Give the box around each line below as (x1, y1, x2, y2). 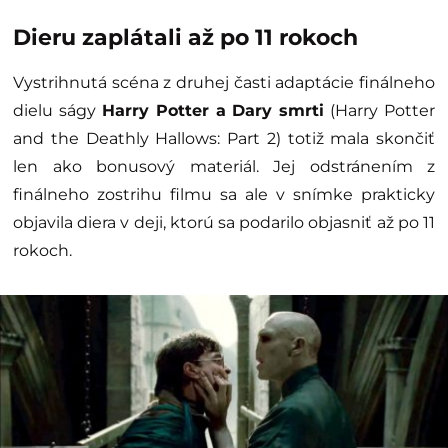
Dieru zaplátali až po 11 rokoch (13, 23, 358, 51)
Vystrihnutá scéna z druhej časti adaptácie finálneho (13, 72, 435, 92)
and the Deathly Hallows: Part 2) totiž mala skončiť (13, 128, 435, 148)
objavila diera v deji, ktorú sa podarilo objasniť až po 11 (13, 212, 435, 232)
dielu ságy (13, 100, 102, 120)
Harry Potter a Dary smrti (101, 100, 325, 120)
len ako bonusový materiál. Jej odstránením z (13, 156, 435, 176)
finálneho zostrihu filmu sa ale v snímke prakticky (13, 184, 435, 204)
